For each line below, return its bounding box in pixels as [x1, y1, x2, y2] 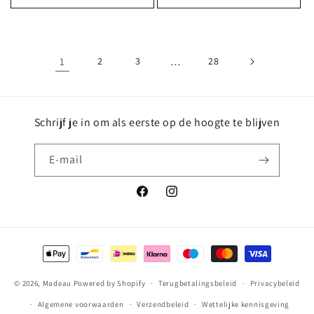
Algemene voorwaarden [37, 299, 124, 309]
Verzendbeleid [137, 299, 189, 309]
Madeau [42, 278, 74, 288]
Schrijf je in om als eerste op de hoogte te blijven [34, 115, 280, 130]
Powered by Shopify [73, 278, 146, 288]
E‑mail [48, 152, 83, 167]
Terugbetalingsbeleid [158, 278, 237, 288]
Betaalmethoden [39, 240, 118, 254]
